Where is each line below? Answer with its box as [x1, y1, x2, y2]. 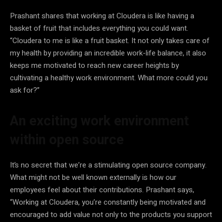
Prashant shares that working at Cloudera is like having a [10, 10, 194, 21]
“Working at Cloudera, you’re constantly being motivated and [10, 196, 206, 208]
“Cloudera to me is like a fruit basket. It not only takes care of [10, 35, 210, 46]
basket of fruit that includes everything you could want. [10, 22, 188, 34]
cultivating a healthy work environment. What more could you [10, 72, 208, 83]
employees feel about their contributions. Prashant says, [10, 184, 194, 195]
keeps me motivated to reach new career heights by [10, 59, 179, 71]
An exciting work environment [10, 112, 189, 129]
